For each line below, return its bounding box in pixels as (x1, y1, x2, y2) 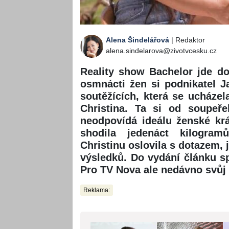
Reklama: (83, 187, 110, 194)
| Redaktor (169, 36, 205, 44)
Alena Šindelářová (106, 36, 169, 44)
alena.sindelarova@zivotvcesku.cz (106, 47, 217, 55)
